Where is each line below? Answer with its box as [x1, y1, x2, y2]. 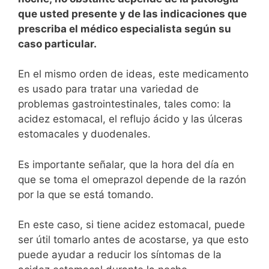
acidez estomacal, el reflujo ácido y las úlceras [18, 113, 243, 125]
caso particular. [18, 37, 98, 50]
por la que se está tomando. [18, 188, 154, 201]
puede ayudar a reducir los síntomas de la [18, 249, 222, 261]
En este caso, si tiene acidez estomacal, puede [18, 219, 245, 231]
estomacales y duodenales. [18, 128, 151, 141]
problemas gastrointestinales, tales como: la [18, 98, 231, 110]
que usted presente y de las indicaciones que [18, 7, 247, 20]
